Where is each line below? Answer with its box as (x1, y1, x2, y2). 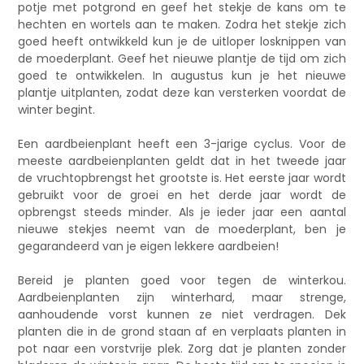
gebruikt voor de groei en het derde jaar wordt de (18, 187, 346, 204)
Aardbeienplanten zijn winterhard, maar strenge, (18, 289, 346, 306)
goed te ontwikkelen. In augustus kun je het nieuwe (18, 67, 346, 84)
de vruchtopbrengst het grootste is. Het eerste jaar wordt (18, 170, 346, 187)
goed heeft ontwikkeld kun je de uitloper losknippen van (18, 33, 346, 50)
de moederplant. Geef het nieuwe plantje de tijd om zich (18, 50, 346, 67)
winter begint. (18, 102, 96, 119)
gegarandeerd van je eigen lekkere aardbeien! (18, 238, 279, 255)
